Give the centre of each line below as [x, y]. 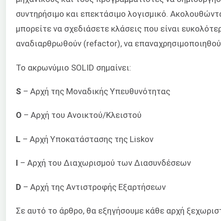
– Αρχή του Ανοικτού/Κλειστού [82, 115]
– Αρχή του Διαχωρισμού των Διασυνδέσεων [105, 163]
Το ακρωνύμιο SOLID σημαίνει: [74, 67]
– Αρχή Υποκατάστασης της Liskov [87, 139]
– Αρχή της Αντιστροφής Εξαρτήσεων [93, 187]
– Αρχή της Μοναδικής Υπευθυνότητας [97, 91]
